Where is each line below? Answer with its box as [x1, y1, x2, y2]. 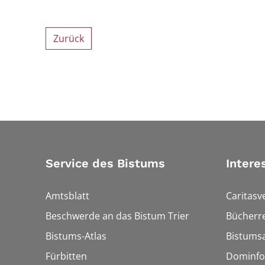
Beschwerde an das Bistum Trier [46, 209, 189, 222]
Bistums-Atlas [46, 229, 106, 243]
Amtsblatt [46, 189, 89, 202]
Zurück [53, 31, 84, 45]
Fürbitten [46, 249, 87, 263]
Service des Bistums [46, 156, 165, 170]
